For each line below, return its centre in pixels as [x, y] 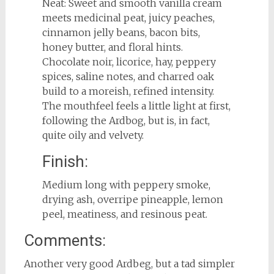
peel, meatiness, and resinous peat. [126, 214]
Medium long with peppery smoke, [126, 185]
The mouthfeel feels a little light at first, [136, 106]
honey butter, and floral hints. [112, 47]
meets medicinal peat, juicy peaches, [128, 18]
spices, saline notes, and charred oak [128, 77]
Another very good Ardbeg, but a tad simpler [129, 264]
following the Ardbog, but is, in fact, [126, 121]
